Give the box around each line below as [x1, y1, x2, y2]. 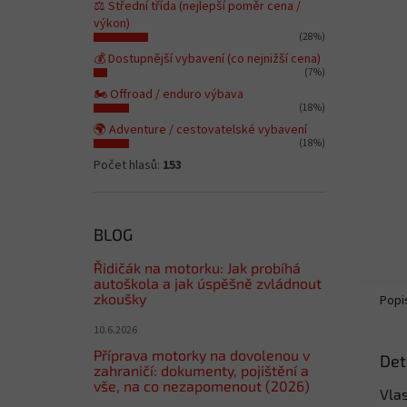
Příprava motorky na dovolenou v [94, 346, 310, 363]
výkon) [94, 15, 130, 33]
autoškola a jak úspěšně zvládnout [94, 274, 322, 292]
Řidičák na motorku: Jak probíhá [94, 259, 301, 276]
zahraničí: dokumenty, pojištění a [94, 362, 309, 379]
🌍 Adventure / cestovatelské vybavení [94, 121, 307, 139]
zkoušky [94, 290, 146, 307]
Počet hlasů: [94, 156, 163, 174]
